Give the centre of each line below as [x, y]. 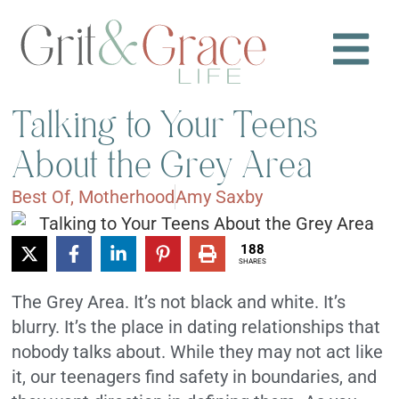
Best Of [41, 197]
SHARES [252, 262]
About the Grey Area [163, 165]
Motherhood [127, 197]
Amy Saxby [220, 197]
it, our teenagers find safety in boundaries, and [195, 376]
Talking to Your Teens [166, 125]
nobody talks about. [89, 351]
